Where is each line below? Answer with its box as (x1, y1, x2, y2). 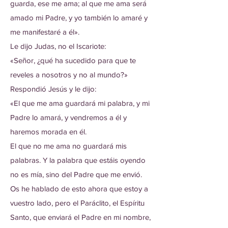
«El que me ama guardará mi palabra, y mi (10, 99, 150, 107)
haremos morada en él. (10, 127, 87, 136)
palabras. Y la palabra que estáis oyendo (10, 156, 146, 164)
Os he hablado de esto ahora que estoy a (10, 184, 148, 193)
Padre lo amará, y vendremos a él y (10, 113, 127, 122)
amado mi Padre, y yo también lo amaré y (10, 13, 148, 22)
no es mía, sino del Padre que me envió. (10, 170, 142, 179)
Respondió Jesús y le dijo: (10, 84, 96, 93)
